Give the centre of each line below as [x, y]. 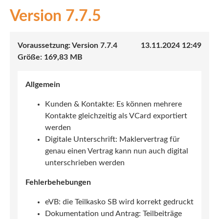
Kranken [32, 79]
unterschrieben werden [85, 163]
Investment [36, 100]
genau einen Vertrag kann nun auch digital [117, 151]
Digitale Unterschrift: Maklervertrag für [112, 140]
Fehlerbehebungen [58, 183]
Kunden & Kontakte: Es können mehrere [113, 104]
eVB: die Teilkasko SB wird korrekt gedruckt [119, 202]
